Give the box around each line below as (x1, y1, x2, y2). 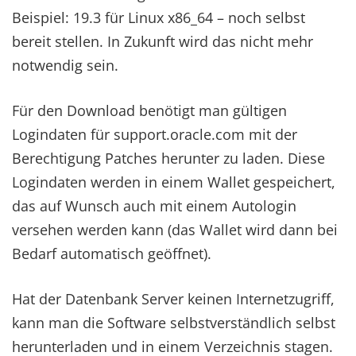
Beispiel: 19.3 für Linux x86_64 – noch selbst (12, 8, 305, 27)
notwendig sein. (12, 56, 118, 75)
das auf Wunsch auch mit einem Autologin (12, 196, 296, 215)
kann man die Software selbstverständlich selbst (12, 313, 335, 332)
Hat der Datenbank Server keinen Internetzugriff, (12, 289, 335, 308)
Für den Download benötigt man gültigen (12, 101, 287, 120)
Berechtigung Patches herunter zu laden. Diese (12, 149, 325, 168)
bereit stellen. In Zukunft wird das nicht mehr (12, 32, 313, 51)
